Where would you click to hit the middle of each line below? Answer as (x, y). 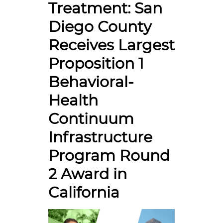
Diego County (100, 27)
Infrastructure (100, 137)
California (84, 192)
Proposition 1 (96, 63)
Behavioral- (91, 82)
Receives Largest (111, 45)
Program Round (109, 156)
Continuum (91, 119)
